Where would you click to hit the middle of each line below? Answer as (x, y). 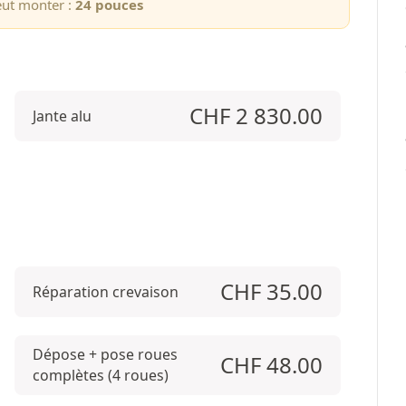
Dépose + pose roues (105, 354)
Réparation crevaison (105, 291)
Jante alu (62, 116)
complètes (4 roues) (100, 375)
